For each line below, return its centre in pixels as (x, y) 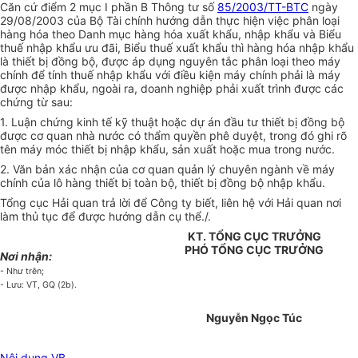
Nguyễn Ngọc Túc (254, 318)
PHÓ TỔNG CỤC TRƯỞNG (254, 250)
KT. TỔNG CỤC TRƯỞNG (254, 237)
